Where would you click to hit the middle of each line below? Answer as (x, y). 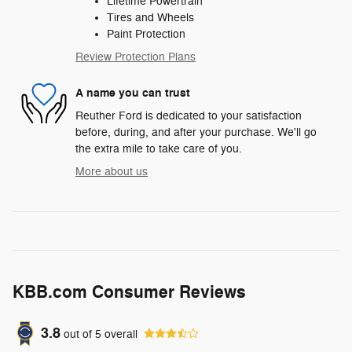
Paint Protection (146, 35)
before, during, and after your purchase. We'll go (196, 133)
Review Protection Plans (136, 57)
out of (79, 334)
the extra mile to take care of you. (159, 149)
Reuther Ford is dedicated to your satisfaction (189, 116)
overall (119, 334)
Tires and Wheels (150, 18)
